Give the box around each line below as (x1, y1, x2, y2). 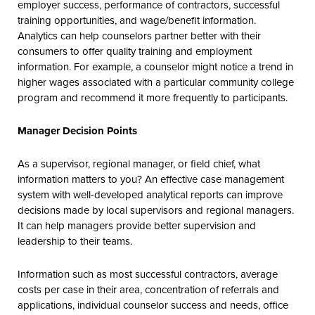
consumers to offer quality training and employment (18, 43, 252, 58)
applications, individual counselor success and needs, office (18, 297, 288, 312)
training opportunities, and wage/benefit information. (18, 12, 256, 27)
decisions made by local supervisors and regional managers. (18, 202, 294, 217)
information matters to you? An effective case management (18, 171, 284, 186)
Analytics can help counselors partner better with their (18, 27, 261, 43)
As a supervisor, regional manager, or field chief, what (18, 155, 260, 171)
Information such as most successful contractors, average (18, 266, 278, 281)
